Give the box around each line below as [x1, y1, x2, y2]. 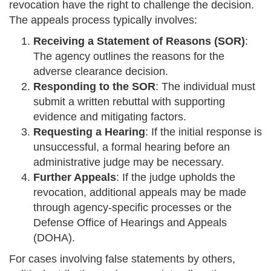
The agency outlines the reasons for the [33, 50, 224, 63]
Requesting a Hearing [33, 126, 145, 139]
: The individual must [155, 80, 255, 93]
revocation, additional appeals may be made [33, 186, 246, 199]
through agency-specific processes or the [33, 201, 232, 214]
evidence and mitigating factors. [33, 111, 186, 123]
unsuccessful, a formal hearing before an [33, 141, 230, 154]
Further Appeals [33, 171, 116, 184]
